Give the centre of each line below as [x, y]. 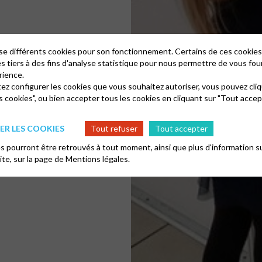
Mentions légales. [98, 158]
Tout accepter [181, 128]
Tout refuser [114, 128]
